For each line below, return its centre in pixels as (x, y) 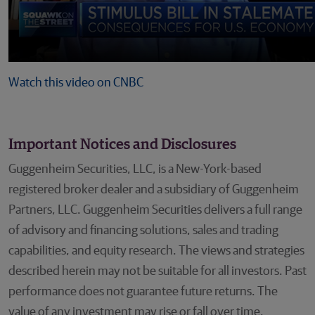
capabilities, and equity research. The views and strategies (156, 251)
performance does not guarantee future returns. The (143, 292)
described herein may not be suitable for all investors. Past (157, 271)
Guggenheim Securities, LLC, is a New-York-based (135, 169)
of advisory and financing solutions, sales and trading (143, 231)
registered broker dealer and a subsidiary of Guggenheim (154, 190)
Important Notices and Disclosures (122, 145)
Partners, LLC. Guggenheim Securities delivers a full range (155, 210)
